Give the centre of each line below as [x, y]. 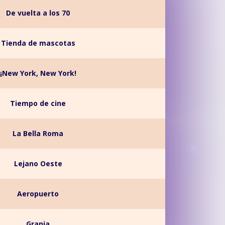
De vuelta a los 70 [38, 13]
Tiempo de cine [38, 103]
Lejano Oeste [38, 163]
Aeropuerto [38, 194]
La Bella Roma [38, 133]
